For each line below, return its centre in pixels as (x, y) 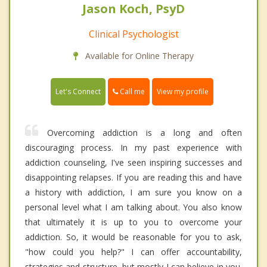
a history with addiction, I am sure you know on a (133, 193)
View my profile (183, 92)
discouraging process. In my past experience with (133, 148)
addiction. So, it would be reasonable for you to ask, (133, 237)
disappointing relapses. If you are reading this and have (133, 178)
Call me (131, 91)
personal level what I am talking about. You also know (133, 207)
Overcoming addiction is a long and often (145, 133)
